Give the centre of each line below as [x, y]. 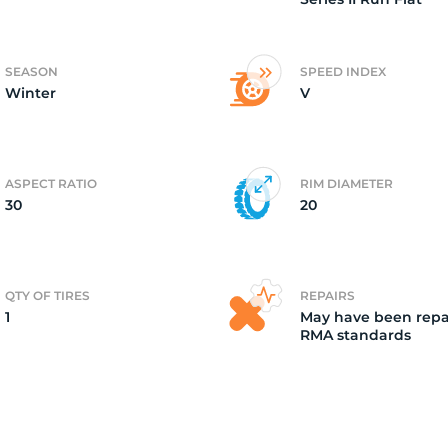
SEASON [31, 71]
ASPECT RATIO [51, 183]
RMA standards [355, 335]
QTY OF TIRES [47, 295]
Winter [30, 93]
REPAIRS [327, 295]
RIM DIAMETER [346, 183]
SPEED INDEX [343, 71]
